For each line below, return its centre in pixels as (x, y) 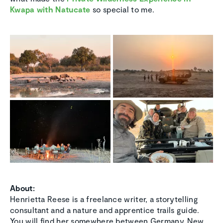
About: (22, 188)
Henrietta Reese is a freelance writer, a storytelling (104, 199)
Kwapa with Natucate (50, 9)
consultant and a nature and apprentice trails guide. (105, 210)
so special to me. (122, 9)
